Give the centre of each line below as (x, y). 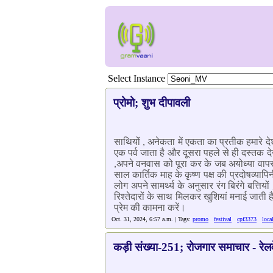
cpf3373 (247, 219)
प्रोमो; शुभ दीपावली (152, 103)
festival (223, 219)
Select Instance (136, 78)
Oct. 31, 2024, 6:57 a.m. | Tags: (152, 219)
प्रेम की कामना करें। (150, 207)
